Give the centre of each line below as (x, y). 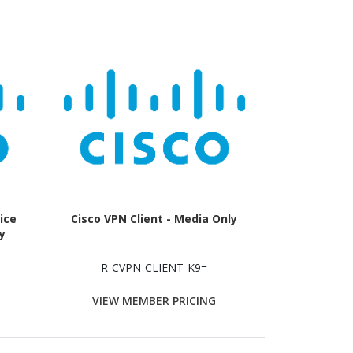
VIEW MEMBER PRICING (154, 301)
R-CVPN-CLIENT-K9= (154, 267)
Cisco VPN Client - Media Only (154, 218)
